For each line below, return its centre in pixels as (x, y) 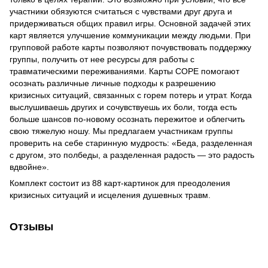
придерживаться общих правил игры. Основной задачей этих (130, 23)
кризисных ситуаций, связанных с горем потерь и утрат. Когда (131, 95)
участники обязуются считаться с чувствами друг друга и (121, 11)
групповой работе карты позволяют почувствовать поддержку (130, 47)
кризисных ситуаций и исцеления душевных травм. (110, 195)
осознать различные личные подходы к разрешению (113, 83)
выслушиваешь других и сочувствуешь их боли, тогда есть (123, 107)
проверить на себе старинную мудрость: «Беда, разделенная (131, 143)
